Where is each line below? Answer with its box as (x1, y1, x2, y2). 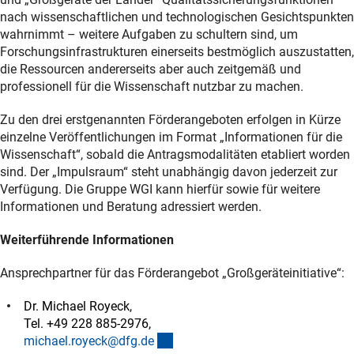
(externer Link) (172, 332, 252, 348)
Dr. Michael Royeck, (24, 298, 135, 314)
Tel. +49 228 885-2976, (24, 315, 154, 331)
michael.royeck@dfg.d (24, 333, 148, 348)
